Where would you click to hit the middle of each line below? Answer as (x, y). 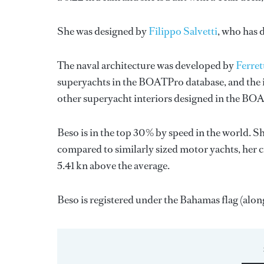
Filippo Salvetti (183, 31)
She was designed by (103, 31)
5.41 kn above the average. (113, 166)
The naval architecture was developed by (146, 65)
